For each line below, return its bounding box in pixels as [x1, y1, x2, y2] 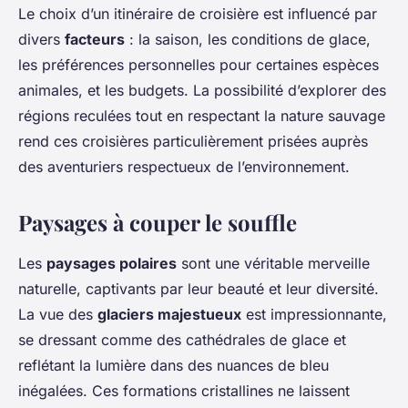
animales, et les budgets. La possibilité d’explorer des [18, 81, 386, 100]
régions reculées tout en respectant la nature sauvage [18, 107, 385, 126]
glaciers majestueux [97, 305, 241, 324]
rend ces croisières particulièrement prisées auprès [18, 132, 368, 151]
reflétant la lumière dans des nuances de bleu [18, 356, 329, 375]
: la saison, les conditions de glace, [125, 30, 371, 49]
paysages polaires [46, 254, 177, 273]
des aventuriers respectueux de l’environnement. [18, 158, 350, 177]
